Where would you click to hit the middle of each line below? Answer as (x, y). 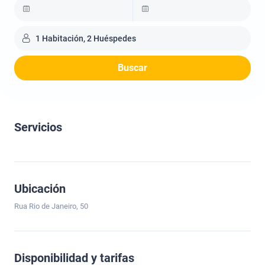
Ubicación (40, 189)
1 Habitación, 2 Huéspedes (86, 38)
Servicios (38, 127)
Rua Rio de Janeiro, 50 (51, 206)
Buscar (132, 68)
